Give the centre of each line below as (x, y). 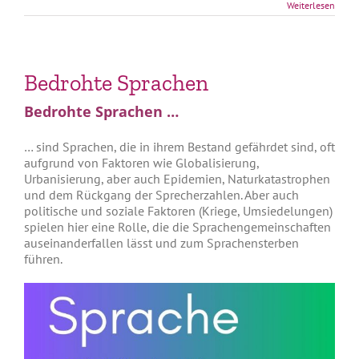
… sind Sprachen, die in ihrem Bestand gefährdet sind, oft (179, 146)
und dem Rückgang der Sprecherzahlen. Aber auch (161, 194)
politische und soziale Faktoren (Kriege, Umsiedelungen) (178, 210)
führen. (44, 258)
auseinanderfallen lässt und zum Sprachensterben (161, 242)
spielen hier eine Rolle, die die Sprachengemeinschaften (177, 226)
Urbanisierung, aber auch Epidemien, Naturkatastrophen (177, 178)
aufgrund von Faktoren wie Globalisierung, (141, 162)
